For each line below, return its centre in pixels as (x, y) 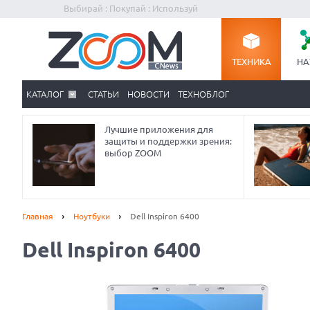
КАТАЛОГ (45, 94)
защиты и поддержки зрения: (168, 141)
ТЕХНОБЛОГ (203, 94)
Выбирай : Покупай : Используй (131, 8)
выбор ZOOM (133, 153)
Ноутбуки (92, 216)
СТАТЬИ (103, 94)
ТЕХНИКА (251, 62)
